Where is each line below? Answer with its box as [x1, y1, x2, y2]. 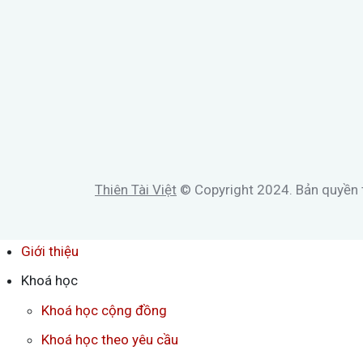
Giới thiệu [20, 242, 79, 259]
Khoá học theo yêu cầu [41, 331, 178, 348]
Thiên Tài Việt [95, 181, 177, 198]
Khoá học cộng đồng [41, 301, 167, 318]
